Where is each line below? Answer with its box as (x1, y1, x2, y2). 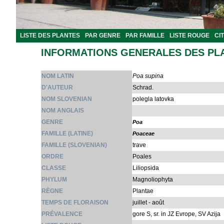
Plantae (132, 187, 153, 194)
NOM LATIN (41, 72, 74, 79)
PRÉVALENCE (41, 210, 82, 217)
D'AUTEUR (41, 84, 73, 91)
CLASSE (41, 164, 66, 171)
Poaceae (132, 130, 154, 136)
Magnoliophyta (132, 176, 173, 183)
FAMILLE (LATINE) (41, 130, 93, 137)
